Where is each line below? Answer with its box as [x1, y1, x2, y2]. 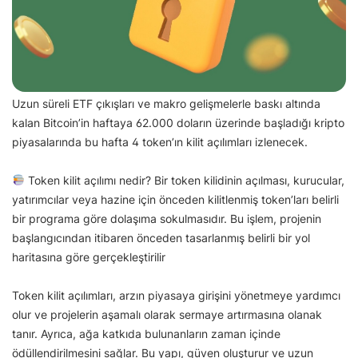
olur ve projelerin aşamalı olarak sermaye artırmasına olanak [12, 307, 322, 321]
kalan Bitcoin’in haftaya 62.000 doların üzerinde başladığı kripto [12, 115, 344, 129]
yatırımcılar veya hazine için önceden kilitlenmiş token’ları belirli [12, 192, 339, 206]
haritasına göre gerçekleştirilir [12, 249, 169, 264]
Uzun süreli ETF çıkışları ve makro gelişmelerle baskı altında [12, 96, 320, 110]
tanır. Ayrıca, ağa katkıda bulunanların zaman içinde [12, 326, 280, 340]
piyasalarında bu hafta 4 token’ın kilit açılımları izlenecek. [12, 134, 311, 149]
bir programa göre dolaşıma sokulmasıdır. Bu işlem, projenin [12, 211, 321, 225]
